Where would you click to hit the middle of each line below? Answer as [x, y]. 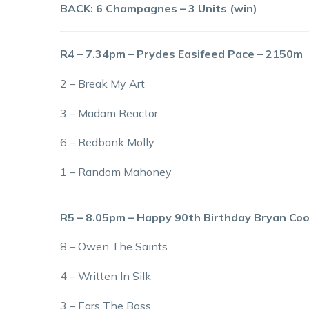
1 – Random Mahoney [116, 171]
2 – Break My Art [102, 83]
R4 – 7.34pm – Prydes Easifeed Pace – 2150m [181, 54]
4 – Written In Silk [106, 276]
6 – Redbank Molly [107, 142]
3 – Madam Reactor [109, 113]
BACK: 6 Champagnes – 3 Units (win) [159, 9]
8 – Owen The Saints [114, 247]
